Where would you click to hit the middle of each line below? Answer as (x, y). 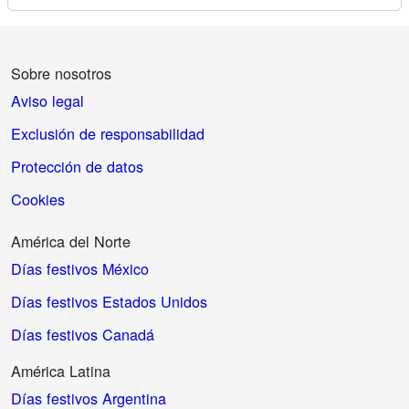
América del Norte (71, 241)
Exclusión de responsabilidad (108, 133)
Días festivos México (80, 268)
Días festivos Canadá (83, 334)
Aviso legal (47, 100)
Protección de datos (77, 166)
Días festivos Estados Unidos (109, 301)
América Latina (61, 370)
